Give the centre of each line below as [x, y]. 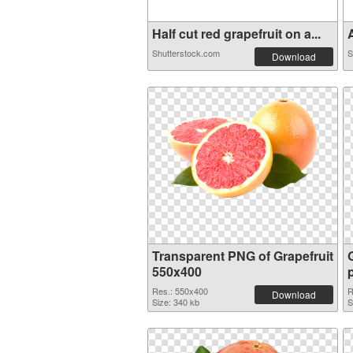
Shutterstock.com [186, 53]
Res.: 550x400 [180, 291]
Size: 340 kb [176, 302]
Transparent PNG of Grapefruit [243, 256]
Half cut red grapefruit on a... [236, 33]
